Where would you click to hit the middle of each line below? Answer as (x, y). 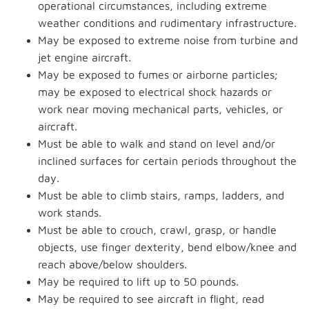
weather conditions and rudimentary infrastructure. (167, 23)
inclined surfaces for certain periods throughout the (167, 161)
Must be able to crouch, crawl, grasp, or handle (157, 230)
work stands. (70, 212)
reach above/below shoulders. (112, 264)
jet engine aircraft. (84, 57)
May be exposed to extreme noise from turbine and (168, 40)
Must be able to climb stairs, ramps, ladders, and (161, 195)
